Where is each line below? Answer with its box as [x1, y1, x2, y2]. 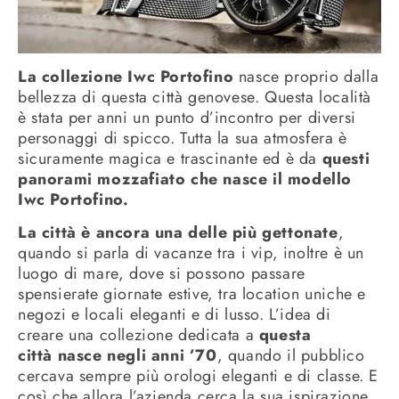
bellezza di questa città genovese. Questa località [18, 85, 372, 109]
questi [322, 146, 370, 170]
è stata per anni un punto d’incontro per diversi [18, 105, 356, 129]
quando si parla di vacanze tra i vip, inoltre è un [18, 241, 365, 265]
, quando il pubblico [216, 344, 365, 368]
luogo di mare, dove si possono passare [18, 262, 305, 286]
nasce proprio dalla [233, 64, 379, 88]
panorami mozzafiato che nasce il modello [18, 167, 353, 191]
